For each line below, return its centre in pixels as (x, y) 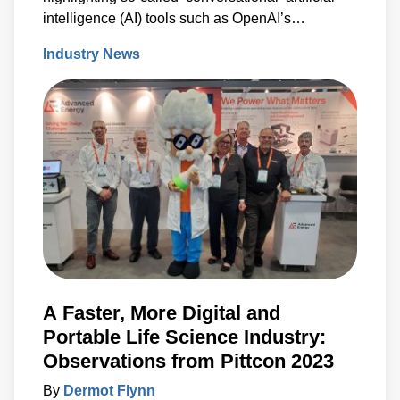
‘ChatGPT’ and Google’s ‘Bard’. (143, 40)
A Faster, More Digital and (162, 313)
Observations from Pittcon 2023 (188, 361)
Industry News (92, 54)
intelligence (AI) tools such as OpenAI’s (167, 18)
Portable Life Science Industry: (184, 337)
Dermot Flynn (109, 391)
